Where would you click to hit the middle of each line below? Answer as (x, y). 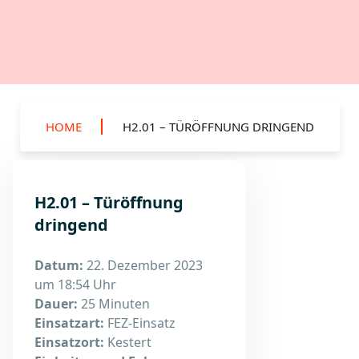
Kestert (128, 342)
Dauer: (56, 304)
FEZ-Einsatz (140, 323)
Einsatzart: (69, 323)
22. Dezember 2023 (143, 265)
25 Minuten (114, 304)
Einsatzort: (69, 342)
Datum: (59, 265)
